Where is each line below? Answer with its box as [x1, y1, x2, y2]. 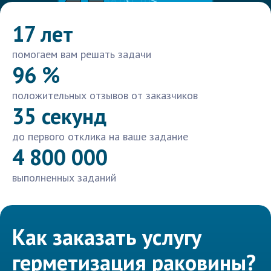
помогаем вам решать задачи [12, 47, 151, 62]
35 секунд [12, 102, 106, 131]
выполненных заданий [12, 171, 116, 185]
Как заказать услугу [12, 223, 201, 252]
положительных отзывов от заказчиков [12, 88, 198, 103]
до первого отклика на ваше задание [12, 129, 188, 144]
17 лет [12, 19, 73, 48]
